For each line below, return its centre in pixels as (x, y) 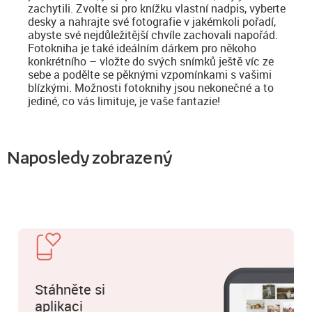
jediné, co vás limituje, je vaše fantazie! (124, 101)
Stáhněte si (70, 290)
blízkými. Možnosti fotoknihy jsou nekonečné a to (151, 87)
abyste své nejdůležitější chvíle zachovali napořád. (153, 34)
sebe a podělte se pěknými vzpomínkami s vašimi (150, 74)
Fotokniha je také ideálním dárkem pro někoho (142, 48)
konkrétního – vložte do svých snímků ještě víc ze (151, 61)
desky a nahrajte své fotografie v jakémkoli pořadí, (152, 21)
